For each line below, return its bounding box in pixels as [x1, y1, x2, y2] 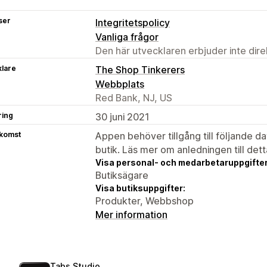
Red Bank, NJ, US [95, 91, 172, 104]
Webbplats [95, 77, 144, 90]
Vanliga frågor [95, 30, 159, 43]
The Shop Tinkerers [95, 63, 185, 76]
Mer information [95, 208, 167, 221]
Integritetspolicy [95, 16, 170, 29]
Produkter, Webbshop [95, 194, 194, 207]
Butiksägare [95, 169, 148, 181]
